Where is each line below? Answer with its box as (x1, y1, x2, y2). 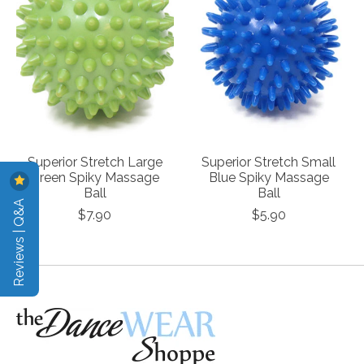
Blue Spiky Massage (208, 170, 329, 186)
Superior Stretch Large (27, 154, 162, 171)
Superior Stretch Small (201, 154, 336, 171)
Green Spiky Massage (30, 170, 160, 186)
